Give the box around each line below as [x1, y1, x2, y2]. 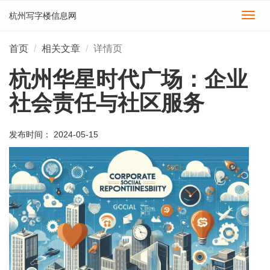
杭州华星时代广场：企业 [9, 67, 248, 92]
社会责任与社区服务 [9, 90, 204, 115]
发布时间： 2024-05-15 [9, 130, 98, 139]
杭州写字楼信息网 [9, 11, 77, 20]
